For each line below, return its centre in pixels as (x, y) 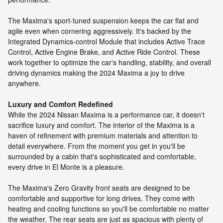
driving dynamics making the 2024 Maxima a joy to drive (96, 73)
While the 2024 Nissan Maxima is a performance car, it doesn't (106, 115)
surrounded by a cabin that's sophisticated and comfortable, (102, 157)
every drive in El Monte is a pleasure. (66, 167)
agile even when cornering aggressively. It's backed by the (100, 31)
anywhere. (24, 83)
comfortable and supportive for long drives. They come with (101, 198)
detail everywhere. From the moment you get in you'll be (97, 146)
